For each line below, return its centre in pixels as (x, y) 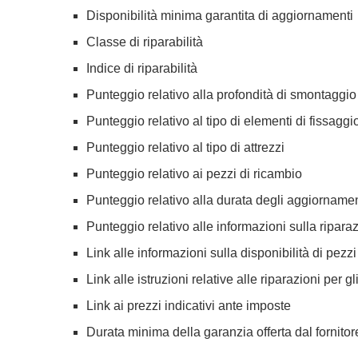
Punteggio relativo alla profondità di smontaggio (221, 95)
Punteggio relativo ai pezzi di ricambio (194, 174)
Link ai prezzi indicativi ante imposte (189, 306)
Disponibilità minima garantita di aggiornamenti (220, 16)
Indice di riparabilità (142, 69)
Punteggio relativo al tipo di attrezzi (185, 148)
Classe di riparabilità (145, 42)
